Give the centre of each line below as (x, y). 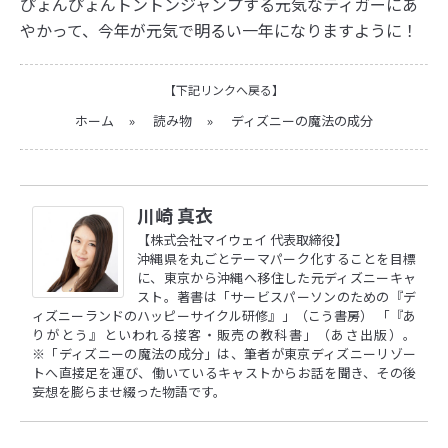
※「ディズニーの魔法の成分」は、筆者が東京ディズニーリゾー (224, 354)
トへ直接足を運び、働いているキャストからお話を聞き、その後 (224, 373)
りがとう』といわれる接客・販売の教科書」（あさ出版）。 (224, 335)
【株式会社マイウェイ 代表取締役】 (242, 240)
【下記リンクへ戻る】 (224, 90)
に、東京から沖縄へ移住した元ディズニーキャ (276, 278)
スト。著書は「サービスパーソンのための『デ (276, 297)
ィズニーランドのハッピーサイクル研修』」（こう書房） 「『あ (224, 316)
